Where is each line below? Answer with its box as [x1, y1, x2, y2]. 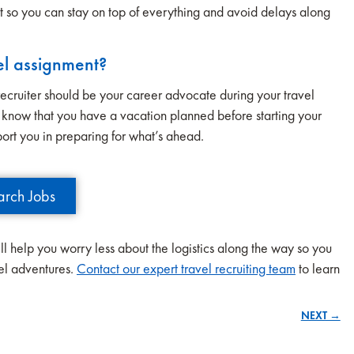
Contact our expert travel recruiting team [77, 259, 296, 277]
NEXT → [300, 308, 341, 322]
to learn [296, 259, 340, 277]
